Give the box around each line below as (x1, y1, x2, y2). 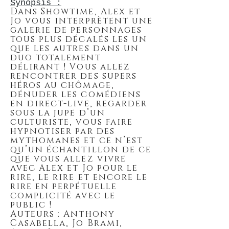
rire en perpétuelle (10, 180, 117, 192)
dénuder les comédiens (10, 88, 141, 100)
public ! (10, 199, 53, 211)
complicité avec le (10, 190, 116, 201)
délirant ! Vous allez (10, 61, 130, 73)
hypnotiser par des (10, 125, 115, 137)
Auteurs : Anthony (10, 208, 115, 220)
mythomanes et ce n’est (10, 134, 143, 146)
